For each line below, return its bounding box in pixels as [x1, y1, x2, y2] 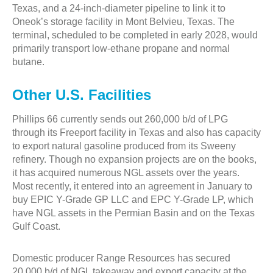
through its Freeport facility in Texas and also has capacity [12, 127, 261, 138]
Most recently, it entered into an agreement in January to [12, 181, 252, 191]
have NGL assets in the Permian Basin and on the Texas [12, 208, 255, 218]
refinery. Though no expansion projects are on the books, [12, 154, 257, 165]
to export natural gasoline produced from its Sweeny [12, 141, 236, 151]
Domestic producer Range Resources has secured [12, 253, 230, 263]
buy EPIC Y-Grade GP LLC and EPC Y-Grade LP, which [12, 194, 253, 205]
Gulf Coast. [12, 221, 60, 232]
